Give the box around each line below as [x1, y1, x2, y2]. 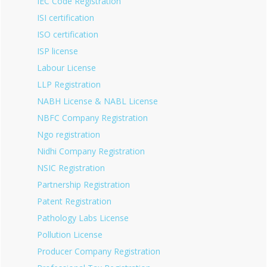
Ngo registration [37, 129, 100, 140]
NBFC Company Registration [37, 112, 148, 123]
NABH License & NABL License [37, 95, 158, 107]
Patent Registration [37, 195, 111, 207]
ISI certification [37, 12, 94, 23]
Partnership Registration [37, 179, 130, 190]
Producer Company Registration [37, 246, 160, 257]
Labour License [37, 62, 96, 73]
